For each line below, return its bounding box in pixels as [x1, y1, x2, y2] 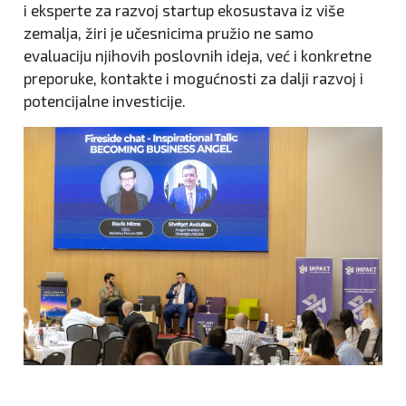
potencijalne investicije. [24, 91, 186, 110]
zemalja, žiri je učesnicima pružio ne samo [24, 23, 314, 42]
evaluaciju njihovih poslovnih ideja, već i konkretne [24, 45, 372, 64]
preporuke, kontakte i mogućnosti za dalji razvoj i [24, 68, 363, 87]
